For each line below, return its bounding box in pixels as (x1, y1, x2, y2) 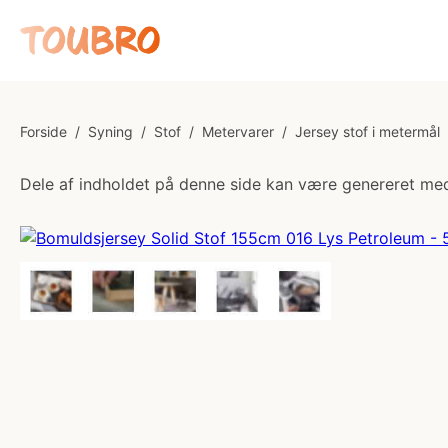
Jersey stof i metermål (295, 123, 440, 140)
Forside (20, 123, 67, 140)
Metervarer (202, 123, 274, 140)
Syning (88, 123, 133, 140)
